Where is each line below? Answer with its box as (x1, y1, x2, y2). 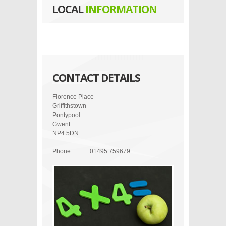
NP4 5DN (52, 130, 79, 137)
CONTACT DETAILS (52, 71, 140, 85)
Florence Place (52, 93, 94, 100)
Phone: (52, 148, 72, 155)
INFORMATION (85, 2, 157, 16)
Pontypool (52, 111, 80, 119)
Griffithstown (52, 102, 86, 109)
